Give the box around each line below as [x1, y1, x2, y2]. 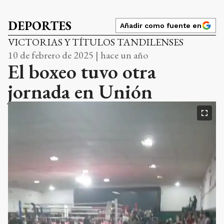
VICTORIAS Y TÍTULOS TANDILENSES [8, 35, 183, 49]
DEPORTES [8, 18, 71, 34]
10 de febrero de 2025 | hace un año [8, 48, 148, 62]
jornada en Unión [8, 78, 152, 105]
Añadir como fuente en [120, 21, 201, 30]
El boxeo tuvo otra [8, 58, 156, 85]
